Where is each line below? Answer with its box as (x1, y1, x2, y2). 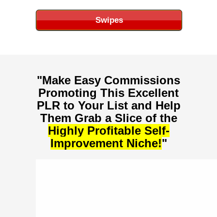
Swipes (95, 15, 123, 25)
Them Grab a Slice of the (40, 111, 177, 124)
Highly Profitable (47, 124, 144, 137)
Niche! (123, 136, 162, 150)
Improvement (50, 136, 123, 150)
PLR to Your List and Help (36, 98, 181, 112)
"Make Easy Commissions (37, 73, 180, 87)
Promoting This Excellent (38, 86, 179, 99)
